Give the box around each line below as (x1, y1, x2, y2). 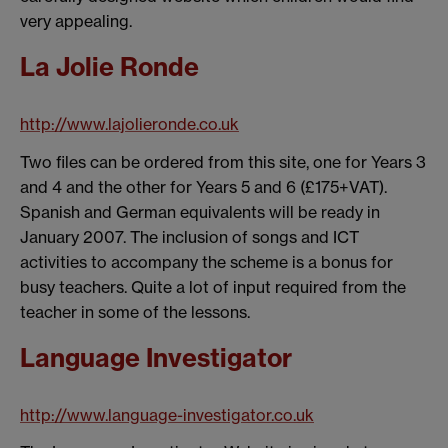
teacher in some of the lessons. (20, 301, 250, 322)
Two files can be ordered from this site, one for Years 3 (20, 151, 426, 172)
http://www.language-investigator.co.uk (20, 404, 314, 425)
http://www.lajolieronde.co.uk (20, 114, 239, 135)
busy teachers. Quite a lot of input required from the (20, 276, 406, 297)
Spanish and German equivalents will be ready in (20, 201, 380, 222)
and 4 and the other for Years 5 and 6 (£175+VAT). (20, 176, 387, 197)
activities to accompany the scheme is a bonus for (20, 251, 393, 272)
